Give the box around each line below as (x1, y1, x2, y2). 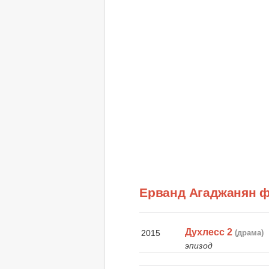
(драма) (235, 228, 264, 237)
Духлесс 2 (185, 226, 233, 237)
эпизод (185, 240, 213, 250)
